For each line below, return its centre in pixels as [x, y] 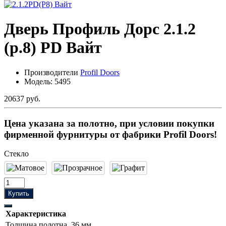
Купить [19, 194]
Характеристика [36, 214]
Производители [52, 72]
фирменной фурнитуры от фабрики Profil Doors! [110, 134]
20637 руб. [22, 98]
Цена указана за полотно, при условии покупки [109, 123]
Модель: [39, 81]
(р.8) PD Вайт [53, 48]
